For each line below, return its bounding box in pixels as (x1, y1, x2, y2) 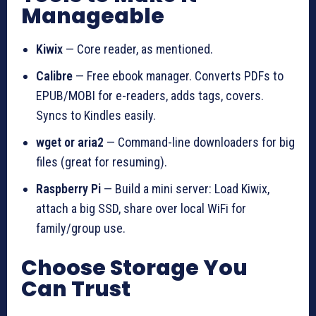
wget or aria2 (36, 134, 104, 150)
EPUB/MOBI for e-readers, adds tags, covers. (36, 87, 264, 103)
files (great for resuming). (36, 154, 167, 169)
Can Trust (21, 274, 130, 304)
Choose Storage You (21, 253, 248, 283)
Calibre (36, 68, 73, 83)
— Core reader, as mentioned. (63, 41, 213, 56)
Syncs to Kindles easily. (36, 107, 156, 123)
